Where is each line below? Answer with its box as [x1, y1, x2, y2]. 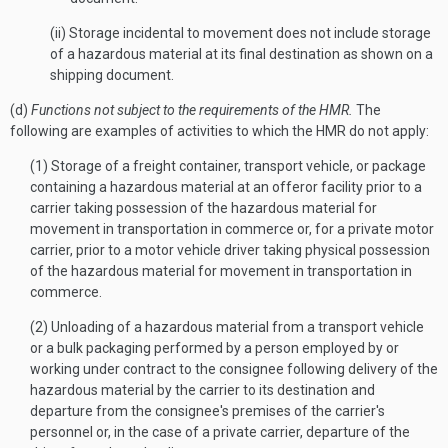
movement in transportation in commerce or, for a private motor [30, 221, 434, 237]
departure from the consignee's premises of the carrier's [30, 403, 385, 419]
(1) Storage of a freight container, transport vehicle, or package [30, 158, 426, 174]
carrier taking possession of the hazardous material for [30, 200, 377, 216]
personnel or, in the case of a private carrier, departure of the [30, 424, 410, 440]
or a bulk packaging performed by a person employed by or [30, 340, 399, 356]
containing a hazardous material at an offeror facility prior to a [30, 179, 422, 195]
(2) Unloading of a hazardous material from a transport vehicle [30, 319, 424, 335]
